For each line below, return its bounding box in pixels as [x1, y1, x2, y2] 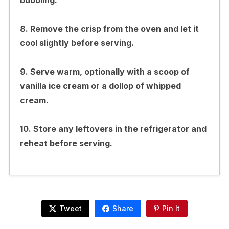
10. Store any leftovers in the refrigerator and [19, 123, 207, 134]
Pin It [162, 203, 180, 213]
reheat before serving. [19, 138, 112, 148]
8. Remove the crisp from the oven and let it [19, 23, 199, 34]
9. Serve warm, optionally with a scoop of [19, 66, 190, 77]
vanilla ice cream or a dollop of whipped [19, 80, 181, 91]
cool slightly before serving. [19, 37, 134, 48]
